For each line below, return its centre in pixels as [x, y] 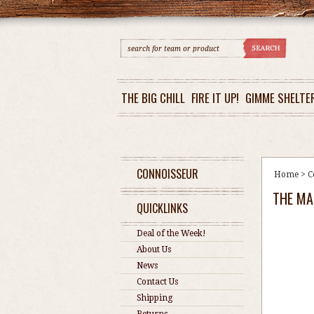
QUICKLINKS [162, 208]
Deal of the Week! [171, 233]
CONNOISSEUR [168, 174]
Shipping [155, 298]
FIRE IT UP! [215, 98]
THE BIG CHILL [153, 98]
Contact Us [157, 282]
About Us [154, 250]
